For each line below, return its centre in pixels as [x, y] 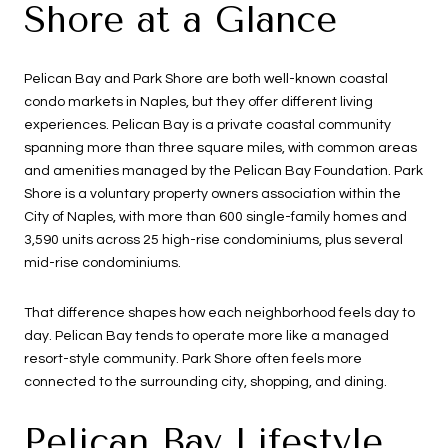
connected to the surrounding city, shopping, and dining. [205, 381]
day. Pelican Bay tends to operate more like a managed [206, 335]
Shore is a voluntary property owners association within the [212, 194]
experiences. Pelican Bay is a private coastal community [207, 125]
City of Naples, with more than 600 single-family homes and [215, 217]
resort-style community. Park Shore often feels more [193, 358]
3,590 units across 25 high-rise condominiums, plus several [213, 240]
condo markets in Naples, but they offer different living [198, 102]
